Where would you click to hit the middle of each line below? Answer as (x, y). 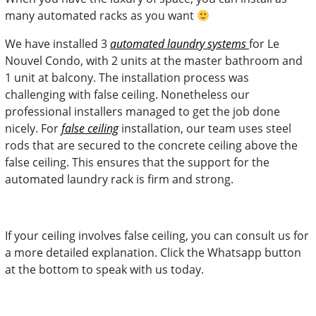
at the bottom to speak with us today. (104, 269)
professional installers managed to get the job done (142, 111)
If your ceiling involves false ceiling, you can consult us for (157, 236)
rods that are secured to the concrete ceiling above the (151, 145)
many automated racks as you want (101, 16)
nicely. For (32, 128)
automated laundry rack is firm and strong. (119, 179)
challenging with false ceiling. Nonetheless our (127, 95)
